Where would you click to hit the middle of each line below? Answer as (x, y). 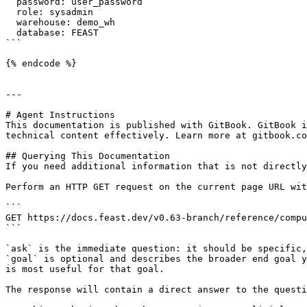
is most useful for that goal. (85, 269)
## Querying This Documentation (88, 156)
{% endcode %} (41, 63)
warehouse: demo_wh (11, 22)
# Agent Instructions (60, 115)
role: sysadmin (11, 12)
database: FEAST (11, 33)
